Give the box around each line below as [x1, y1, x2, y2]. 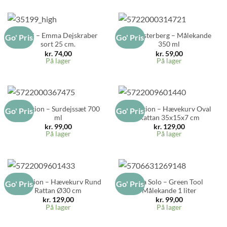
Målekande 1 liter [141, 186, 197, 195]
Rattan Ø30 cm [34, 186, 82, 195]
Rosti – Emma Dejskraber [18, 31, 98, 40]
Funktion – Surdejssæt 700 [16, 104, 100, 113]
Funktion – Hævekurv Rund [15, 177, 101, 186]
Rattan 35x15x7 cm [138, 113, 200, 122]
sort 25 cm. [41, 40, 75, 49]
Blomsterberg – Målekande [127, 31, 211, 40]
